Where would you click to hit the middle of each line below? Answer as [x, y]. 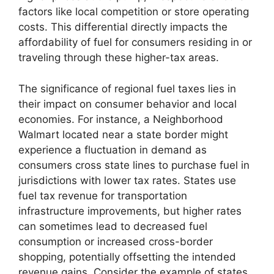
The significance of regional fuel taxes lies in [127, 88]
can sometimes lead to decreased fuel [113, 226]
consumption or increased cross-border [116, 241]
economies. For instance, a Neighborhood [121, 119]
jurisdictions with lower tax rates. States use [127, 180]
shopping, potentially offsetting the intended [127, 257]
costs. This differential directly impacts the [123, 27]
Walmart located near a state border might [123, 134]
